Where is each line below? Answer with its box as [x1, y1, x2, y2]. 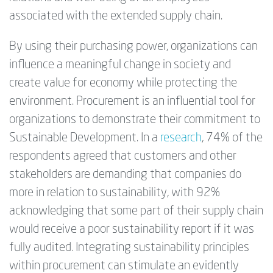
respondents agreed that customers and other [9, 150, 236, 163]
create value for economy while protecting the [9, 77, 237, 90]
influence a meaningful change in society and [9, 58, 231, 71]
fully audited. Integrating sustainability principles [9, 241, 249, 254]
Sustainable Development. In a [9, 132, 160, 144]
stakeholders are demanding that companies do [9, 168, 241, 181]
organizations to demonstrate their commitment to [9, 113, 260, 126]
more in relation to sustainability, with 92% [9, 186, 220, 199]
